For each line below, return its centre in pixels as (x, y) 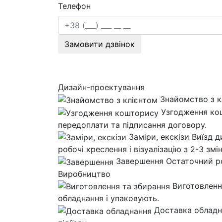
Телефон (74, 6)
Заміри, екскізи (160, 137)
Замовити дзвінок (100, 44)
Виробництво (84, 174)
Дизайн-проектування (101, 87)
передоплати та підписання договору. (132, 125)
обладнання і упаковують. (109, 198)
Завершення (141, 161)
